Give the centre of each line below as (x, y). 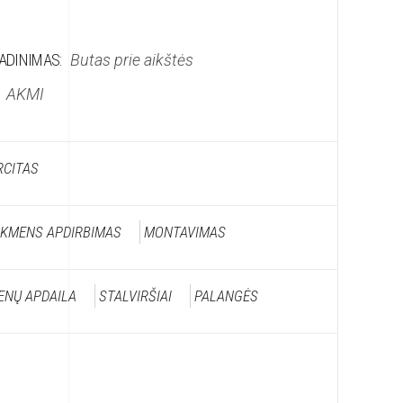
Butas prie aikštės (132, 60)
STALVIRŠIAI (136, 296)
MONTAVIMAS (185, 232)
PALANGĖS (227, 296)
